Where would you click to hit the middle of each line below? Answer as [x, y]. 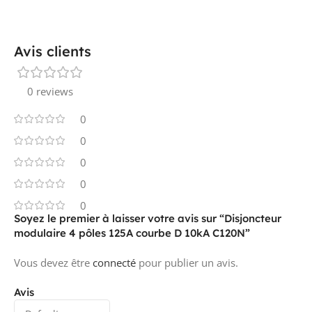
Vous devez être [53, 262]
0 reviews [50, 91]
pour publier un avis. [187, 262]
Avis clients [53, 51]
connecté [114, 262]
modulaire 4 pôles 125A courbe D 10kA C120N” [132, 233]
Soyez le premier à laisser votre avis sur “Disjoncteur [148, 218]
